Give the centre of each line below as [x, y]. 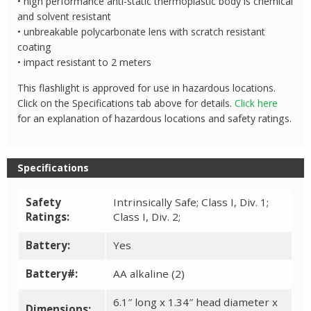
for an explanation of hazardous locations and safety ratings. [155, 118]
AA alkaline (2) [149, 274]
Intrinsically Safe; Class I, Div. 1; [191, 202]
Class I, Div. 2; [147, 217]
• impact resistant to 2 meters [85, 62]
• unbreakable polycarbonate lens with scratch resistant [142, 31]
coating [35, 47]
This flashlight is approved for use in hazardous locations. [147, 87]
